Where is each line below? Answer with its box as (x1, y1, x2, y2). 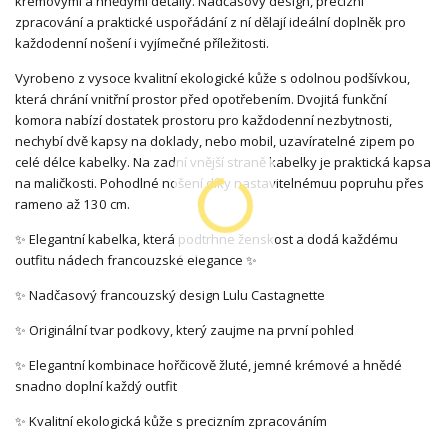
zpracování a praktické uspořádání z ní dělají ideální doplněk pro (15, 12, 406, 31)
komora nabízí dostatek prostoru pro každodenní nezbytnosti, (15, 110, 392, 129)
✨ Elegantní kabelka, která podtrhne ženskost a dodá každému (15, 229, 398, 248)
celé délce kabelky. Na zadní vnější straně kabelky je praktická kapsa (15, 152, 431, 171)
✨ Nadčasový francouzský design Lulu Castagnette (15, 285, 328, 304)
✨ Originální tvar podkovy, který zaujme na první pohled (15, 320, 357, 339)
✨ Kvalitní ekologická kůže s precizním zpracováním (15, 411, 330, 430)
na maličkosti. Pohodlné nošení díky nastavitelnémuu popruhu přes (15, 173, 424, 192)
